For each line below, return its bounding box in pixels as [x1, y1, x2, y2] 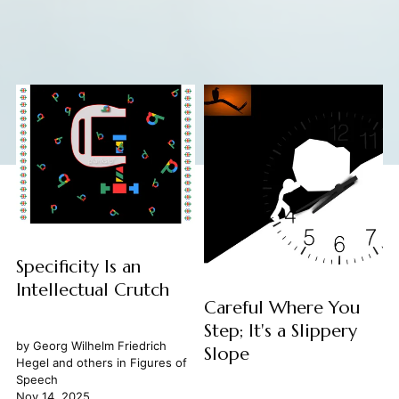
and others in [48, 355, 130, 370]
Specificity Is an [15, 256, 141, 279]
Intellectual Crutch [15, 279, 169, 302]
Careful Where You [203, 297, 360, 320]
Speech [15, 372, 58, 387]
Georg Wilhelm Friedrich [32, 338, 167, 354]
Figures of [129, 355, 187, 370]
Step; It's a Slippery [203, 320, 357, 343]
